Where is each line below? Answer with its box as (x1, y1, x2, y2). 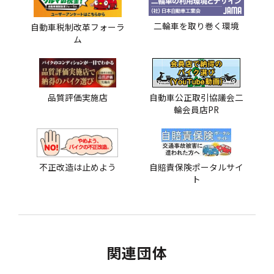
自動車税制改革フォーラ (30, 21, 125, 34)
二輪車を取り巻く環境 (154, 20, 240, 32)
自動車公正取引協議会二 (149, 91, 244, 103)
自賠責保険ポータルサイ (149, 161, 244, 174)
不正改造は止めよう (39, 161, 116, 174)
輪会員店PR (174, 103, 220, 116)
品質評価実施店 (47, 91, 108, 103)
